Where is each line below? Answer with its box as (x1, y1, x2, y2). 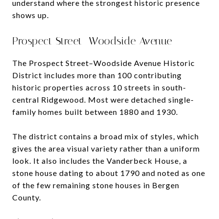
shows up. (12, 10, 49, 20)
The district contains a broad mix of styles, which (12, 131, 199, 141)
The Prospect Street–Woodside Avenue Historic (12, 58, 195, 67)
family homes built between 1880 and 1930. (12, 107, 178, 116)
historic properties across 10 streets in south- (12, 82, 186, 92)
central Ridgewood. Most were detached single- (12, 94, 194, 104)
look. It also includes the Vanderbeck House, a (12, 155, 187, 165)
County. (12, 192, 41, 202)
